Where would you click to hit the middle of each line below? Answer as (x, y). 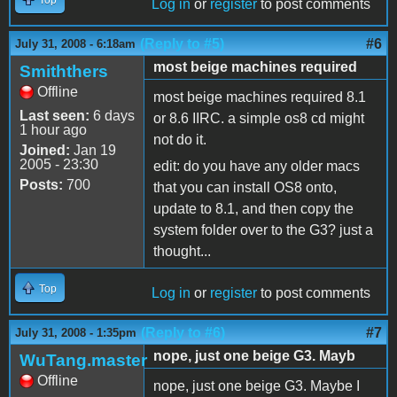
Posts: (41, 184)
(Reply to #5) (182, 43)
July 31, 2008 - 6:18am (75, 43)
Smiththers (64, 71)
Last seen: (54, 115)
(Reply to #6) (183, 332)
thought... (182, 251)
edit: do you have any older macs (257, 166)
